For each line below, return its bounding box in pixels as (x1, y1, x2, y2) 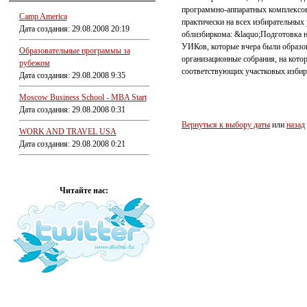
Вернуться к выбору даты (182, 120, 270, 130)
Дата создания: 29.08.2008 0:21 (19, 139, 125, 149)
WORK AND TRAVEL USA (19, 127, 116, 136)
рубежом (19, 58, 50, 68)
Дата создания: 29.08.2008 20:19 (19, 24, 130, 34)
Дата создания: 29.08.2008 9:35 (19, 71, 125, 80)
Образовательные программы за (19, 46, 130, 56)
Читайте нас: (60, 186, 108, 195)
